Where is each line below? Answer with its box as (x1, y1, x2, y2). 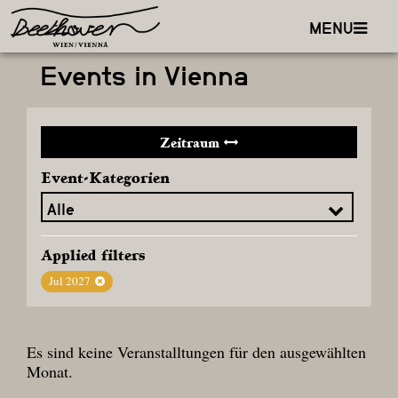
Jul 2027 (49, 273, 92, 290)
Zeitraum (160, 134, 219, 151)
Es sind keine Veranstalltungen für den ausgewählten (27, 340, 366, 362)
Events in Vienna (40, 60, 249, 92)
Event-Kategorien (41, 168, 170, 187)
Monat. (27, 360, 73, 382)
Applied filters (41, 245, 145, 264)
